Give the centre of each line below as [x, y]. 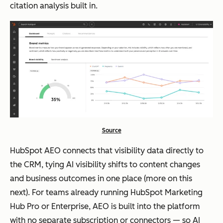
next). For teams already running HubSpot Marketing [106, 193]
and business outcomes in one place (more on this [101, 179]
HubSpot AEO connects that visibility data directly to [107, 151]
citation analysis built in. [54, 6]
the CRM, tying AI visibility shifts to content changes [105, 165]
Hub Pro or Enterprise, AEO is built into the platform [105, 207]
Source [111, 131]
